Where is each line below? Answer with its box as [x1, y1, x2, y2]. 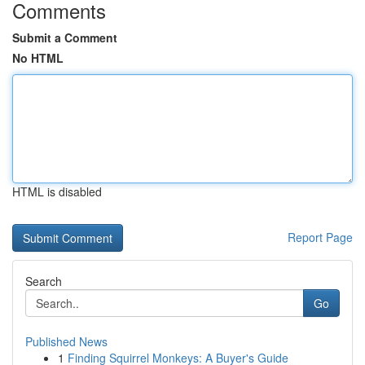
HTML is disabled [12, 183, 102, 200]
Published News [25, 333, 108, 350]
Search [25, 273, 62, 289]
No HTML [12, 50, 64, 66]
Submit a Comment [12, 29, 117, 46]
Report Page [288, 229, 353, 245]
